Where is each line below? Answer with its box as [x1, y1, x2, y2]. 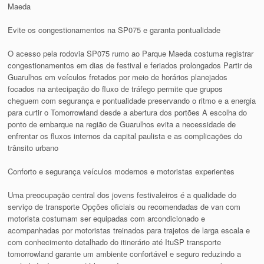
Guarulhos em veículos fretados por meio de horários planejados [8, 71, 228, 83]
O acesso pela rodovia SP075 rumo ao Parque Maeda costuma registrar [8, 48, 254, 60]
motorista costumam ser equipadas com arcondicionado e [8, 213, 206, 225]
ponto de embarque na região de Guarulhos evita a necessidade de [8, 118, 236, 130]
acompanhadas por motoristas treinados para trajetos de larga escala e [8, 225, 250, 236]
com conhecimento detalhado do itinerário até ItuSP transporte [8, 236, 222, 248]
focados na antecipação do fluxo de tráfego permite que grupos [8, 83, 223, 95]
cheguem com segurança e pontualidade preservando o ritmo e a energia [8, 95, 256, 107]
